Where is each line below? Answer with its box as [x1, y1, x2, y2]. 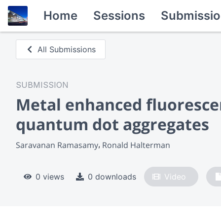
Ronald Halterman [102, 139, 170, 150]
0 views [36, 171, 64, 182]
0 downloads [88, 171, 136, 182]
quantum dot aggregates [16, 113, 209, 135]
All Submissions [37, 44, 96, 54]
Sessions [93, 8, 145, 23]
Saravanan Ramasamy [16, 139, 98, 150]
